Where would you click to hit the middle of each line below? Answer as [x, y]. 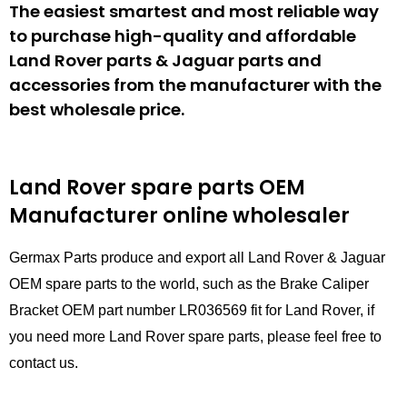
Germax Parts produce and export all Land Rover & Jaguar [197, 257]
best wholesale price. [97, 109]
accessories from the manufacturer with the [195, 84]
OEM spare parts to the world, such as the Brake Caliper [189, 283]
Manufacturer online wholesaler [179, 215]
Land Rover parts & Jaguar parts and [165, 60]
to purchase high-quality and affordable [183, 35]
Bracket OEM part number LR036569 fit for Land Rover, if [192, 310]
